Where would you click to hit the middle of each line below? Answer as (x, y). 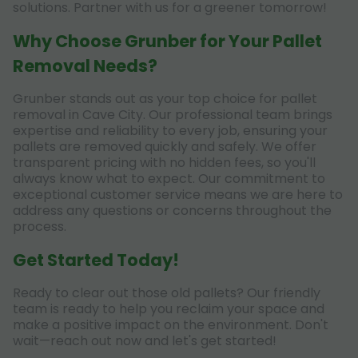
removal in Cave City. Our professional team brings (173, 114)
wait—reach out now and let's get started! (145, 340)
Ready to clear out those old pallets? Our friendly (167, 292)
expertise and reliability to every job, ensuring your (170, 130)
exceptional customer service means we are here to (178, 194)
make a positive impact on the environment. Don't (171, 324)
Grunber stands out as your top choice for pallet (165, 98)
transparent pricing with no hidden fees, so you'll (164, 162)
